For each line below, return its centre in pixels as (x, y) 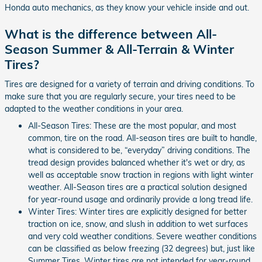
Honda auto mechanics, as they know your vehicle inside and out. (127, 8)
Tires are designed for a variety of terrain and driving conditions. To (130, 84)
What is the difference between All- (111, 34)
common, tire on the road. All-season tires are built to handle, (142, 138)
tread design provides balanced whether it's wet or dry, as (137, 162)
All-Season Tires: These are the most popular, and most (132, 125)
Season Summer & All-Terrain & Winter (119, 49)
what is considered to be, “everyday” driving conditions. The (139, 150)
